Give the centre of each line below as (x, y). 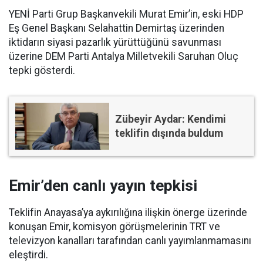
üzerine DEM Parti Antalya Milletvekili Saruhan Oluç (124, 56)
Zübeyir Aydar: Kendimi (171, 119)
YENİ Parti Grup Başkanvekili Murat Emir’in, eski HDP (126, 14)
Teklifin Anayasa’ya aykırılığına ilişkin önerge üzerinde (128, 213)
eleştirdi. (28, 255)
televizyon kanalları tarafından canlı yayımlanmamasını (130, 241)
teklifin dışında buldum (169, 133)
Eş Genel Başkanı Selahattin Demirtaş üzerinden (117, 28)
